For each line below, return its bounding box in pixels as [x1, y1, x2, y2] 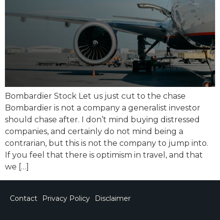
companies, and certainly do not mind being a [5, 127, 183, 137]
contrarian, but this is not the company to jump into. [5, 138, 208, 148]
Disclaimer [95, 193, 131, 203]
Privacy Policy [42, 193, 90, 203]
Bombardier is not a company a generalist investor [5, 103, 200, 113]
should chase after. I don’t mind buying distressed [5, 115, 200, 125]
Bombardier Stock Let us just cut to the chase [5, 91, 186, 101]
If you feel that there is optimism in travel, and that [5, 150, 203, 160]
